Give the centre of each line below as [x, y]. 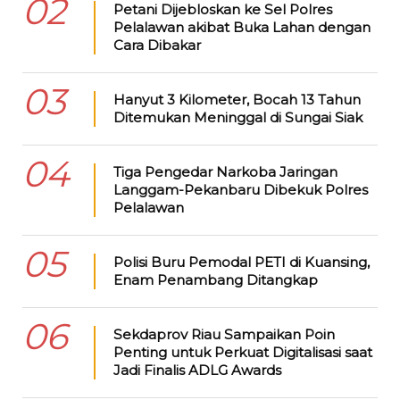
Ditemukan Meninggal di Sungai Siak [237, 118]
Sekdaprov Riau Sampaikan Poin [224, 335]
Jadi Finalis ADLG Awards [197, 371]
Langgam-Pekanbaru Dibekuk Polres [240, 190]
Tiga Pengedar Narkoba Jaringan [225, 172]
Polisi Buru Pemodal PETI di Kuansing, [241, 262]
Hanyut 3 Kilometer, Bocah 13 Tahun [237, 100]
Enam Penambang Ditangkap [215, 280]
